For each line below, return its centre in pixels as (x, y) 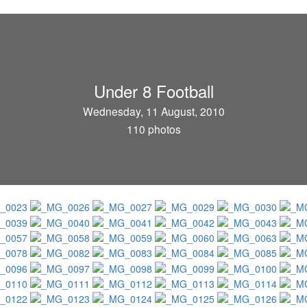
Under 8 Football (153, 91)
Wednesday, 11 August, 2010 (153, 111)
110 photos (153, 129)
